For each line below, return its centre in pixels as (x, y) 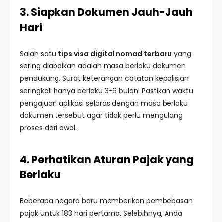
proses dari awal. (48, 128)
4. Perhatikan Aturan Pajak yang (107, 159)
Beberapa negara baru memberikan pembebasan (106, 201)
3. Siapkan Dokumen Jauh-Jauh (106, 12)
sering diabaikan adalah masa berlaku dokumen (103, 66)
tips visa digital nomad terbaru (115, 54)
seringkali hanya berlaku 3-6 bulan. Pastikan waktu (107, 91)
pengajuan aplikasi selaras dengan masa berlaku (104, 103)
